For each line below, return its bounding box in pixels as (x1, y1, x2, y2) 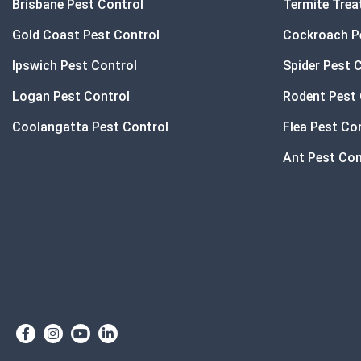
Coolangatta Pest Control (12, 118, 168, 135)
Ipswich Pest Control (12, 57, 137, 73)
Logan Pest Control (12, 88, 130, 104)
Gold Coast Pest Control (12, 27, 160, 43)
